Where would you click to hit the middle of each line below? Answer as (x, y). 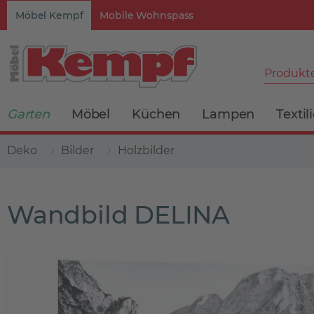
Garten (28, 114)
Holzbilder (146, 150)
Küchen (156, 114)
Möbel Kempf (49, 15)
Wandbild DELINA (118, 215)
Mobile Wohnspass (147, 15)
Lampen (228, 114)
